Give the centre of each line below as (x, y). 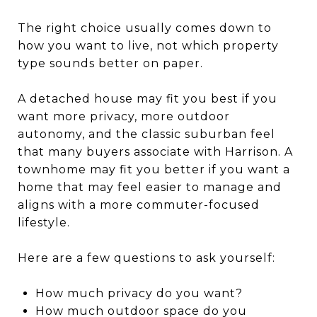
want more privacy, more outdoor (124, 116)
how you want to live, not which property (148, 45)
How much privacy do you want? (139, 293)
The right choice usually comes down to (145, 28)
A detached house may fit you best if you (148, 98)
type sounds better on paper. (110, 63)
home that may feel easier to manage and (150, 187)
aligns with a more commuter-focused (139, 204)
